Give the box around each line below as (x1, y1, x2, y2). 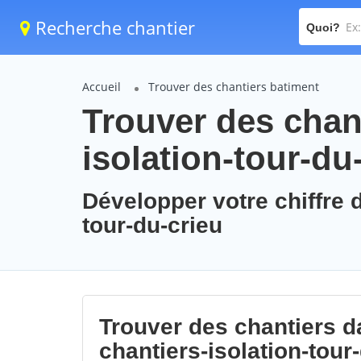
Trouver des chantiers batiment (148, 79, 319, 94)
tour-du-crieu (82, 213, 222, 238)
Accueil (82, 79, 121, 94)
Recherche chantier (31, 15, 195, 39)
